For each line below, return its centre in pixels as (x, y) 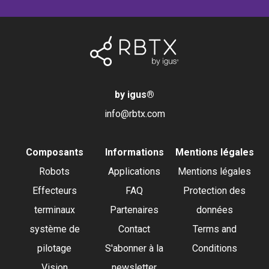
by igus (131, 95)
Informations (134, 152)
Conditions (214, 248)
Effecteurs (54, 191)
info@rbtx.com (134, 114)
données (214, 210)
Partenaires (134, 210)
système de (54, 229)
